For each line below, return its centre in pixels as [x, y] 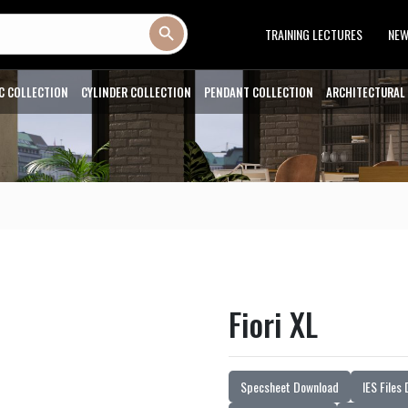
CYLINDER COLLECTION [136, 92]
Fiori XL [273, 324]
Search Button [221, 33]
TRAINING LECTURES [314, 35]
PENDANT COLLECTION [259, 92]
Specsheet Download [290, 387]
